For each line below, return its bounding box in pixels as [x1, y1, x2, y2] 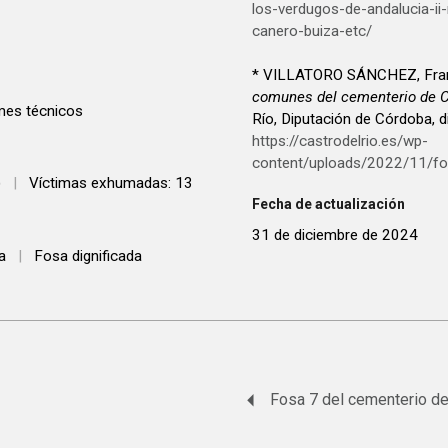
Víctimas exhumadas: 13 [29, 174, 193, 193]
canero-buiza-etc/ [252, 21, 372, 40]
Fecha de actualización [252, 195, 405, 212]
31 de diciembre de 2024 [252, 225, 418, 244]
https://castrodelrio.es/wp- [252, 131, 428, 150]
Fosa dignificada [34, 246, 142, 265]
